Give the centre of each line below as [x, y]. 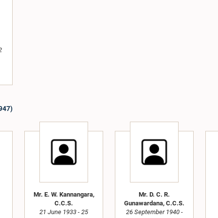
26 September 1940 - [154, 212]
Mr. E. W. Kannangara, [64, 194]
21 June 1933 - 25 [64, 212]
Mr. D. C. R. [154, 194]
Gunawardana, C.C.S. [154, 203]
